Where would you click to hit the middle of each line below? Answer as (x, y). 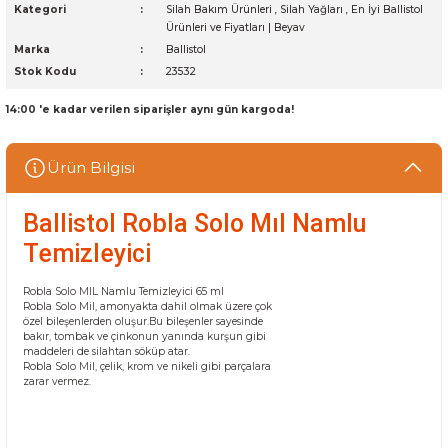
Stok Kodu (45, 71)
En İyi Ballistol (387, 9)
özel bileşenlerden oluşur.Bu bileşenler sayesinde (143, 321)
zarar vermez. (57, 381)
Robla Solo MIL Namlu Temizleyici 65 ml (123, 291)
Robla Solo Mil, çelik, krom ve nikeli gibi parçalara (147, 366)
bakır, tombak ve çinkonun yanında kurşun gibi (144, 336)
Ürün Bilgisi (91, 167)
